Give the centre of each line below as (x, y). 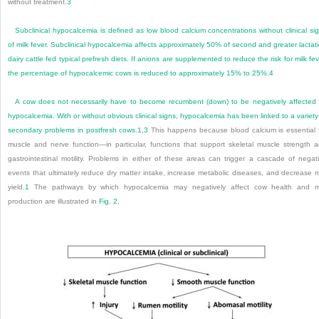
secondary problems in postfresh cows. (73, 130)
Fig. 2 (108, 201)
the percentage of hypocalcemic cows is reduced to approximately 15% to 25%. (138, 73)
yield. (16, 187)
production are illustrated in (53, 201)
